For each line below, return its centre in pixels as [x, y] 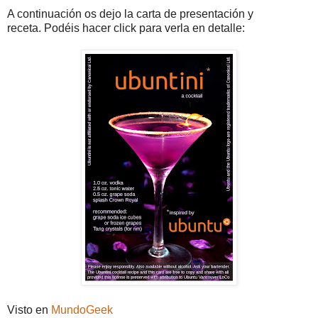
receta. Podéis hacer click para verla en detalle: [126, 28]
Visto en [29, 309]
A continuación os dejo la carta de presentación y [130, 13]
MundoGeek [82, 309]
